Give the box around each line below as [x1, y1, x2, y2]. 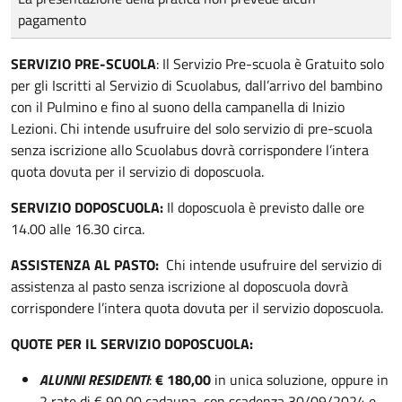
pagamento [18, 8, 86, 31]
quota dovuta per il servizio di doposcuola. [11, 160, 264, 182]
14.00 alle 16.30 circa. [11, 217, 144, 240]
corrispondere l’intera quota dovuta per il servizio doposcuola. [11, 296, 383, 319]
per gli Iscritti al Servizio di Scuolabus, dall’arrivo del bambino [11, 74, 382, 96]
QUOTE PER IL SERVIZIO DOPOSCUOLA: [11, 332, 253, 354]
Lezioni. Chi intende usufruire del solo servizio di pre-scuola [11, 117, 372, 139]
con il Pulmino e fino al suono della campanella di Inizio [11, 95, 345, 118]
